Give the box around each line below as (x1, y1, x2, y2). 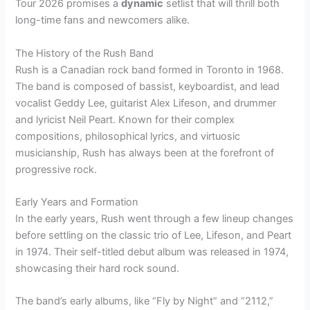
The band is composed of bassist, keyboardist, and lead (15, 80, 280, 93)
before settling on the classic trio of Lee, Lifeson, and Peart (15, 229, 292, 242)
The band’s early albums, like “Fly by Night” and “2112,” (15, 295, 274, 308)
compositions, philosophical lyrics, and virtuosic (15, 129, 241, 143)
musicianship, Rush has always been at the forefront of (15, 146, 275, 159)
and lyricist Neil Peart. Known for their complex (15, 113, 235, 126)
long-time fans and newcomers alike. (15, 14, 190, 27)
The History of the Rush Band (15, 46, 154, 60)
